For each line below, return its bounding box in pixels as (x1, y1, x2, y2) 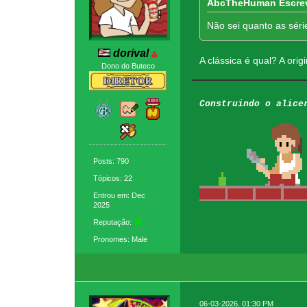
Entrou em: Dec (93, 191, 146, 200)
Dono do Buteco (101, 62, 155, 70)
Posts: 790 (93, 157, 130, 166)
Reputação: (93, 218, 134, 227)
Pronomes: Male (93, 235, 148, 244)
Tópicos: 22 (93, 174, 133, 183)
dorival (113, 47, 149, 59)
